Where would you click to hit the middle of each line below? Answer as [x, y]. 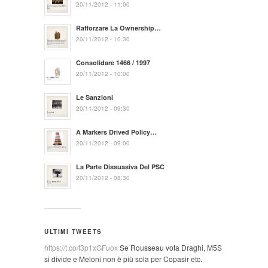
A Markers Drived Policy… [116, 132]
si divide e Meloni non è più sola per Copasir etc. [123, 258]
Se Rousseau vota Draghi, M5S [170, 247]
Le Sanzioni [95, 97]
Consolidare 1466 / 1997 [113, 62]
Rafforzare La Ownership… [118, 28]
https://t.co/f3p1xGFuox [81, 247]
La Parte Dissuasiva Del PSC [120, 166]
